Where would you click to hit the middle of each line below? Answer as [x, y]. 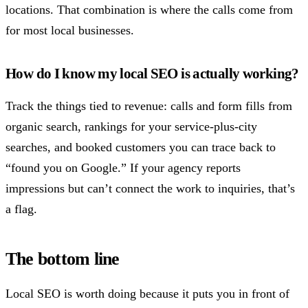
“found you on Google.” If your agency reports [123, 168]
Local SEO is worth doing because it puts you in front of [147, 294]
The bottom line [63, 259]
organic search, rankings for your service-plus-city [131, 127]
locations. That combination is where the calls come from [149, 10]
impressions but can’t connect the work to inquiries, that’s [150, 189]
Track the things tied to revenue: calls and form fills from [149, 106]
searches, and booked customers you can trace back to [141, 147]
